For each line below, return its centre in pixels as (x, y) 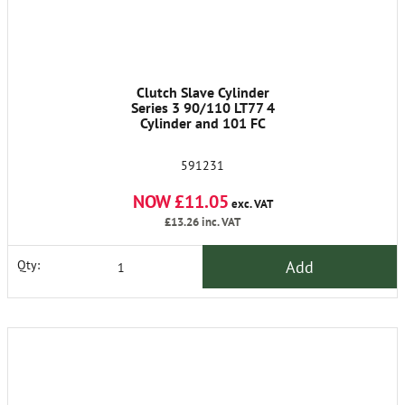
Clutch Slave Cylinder (202, 92)
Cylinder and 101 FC (202, 123)
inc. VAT (220, 222)
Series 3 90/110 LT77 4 (202, 108)
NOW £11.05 (180, 202)
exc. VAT (250, 204)
